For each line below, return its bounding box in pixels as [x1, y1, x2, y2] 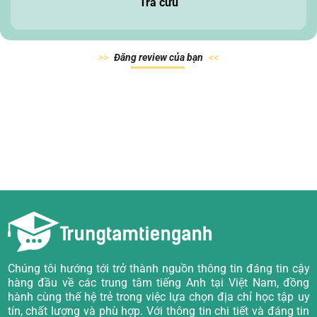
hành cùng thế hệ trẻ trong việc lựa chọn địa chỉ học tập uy [7, 290, 310, 304]
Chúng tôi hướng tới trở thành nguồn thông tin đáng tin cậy [7, 262, 310, 276]
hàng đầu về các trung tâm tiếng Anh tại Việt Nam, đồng [7, 276, 310, 290]
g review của [131, 52, 185, 64]
